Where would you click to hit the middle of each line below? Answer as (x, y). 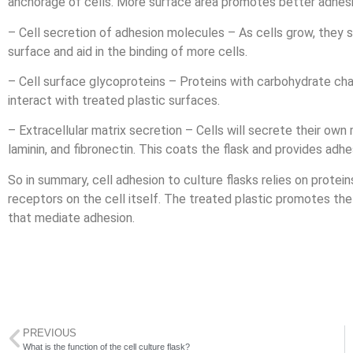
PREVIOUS (50, 333)
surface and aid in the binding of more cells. (128, 51)
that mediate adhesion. (71, 217)
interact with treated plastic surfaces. (114, 100)
